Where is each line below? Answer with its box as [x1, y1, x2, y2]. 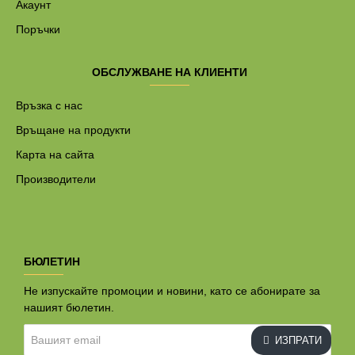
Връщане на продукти [16, 124, 131, 137]
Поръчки [16, 23, 60, 36]
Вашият [23, 325, 63, 338]
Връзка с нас [16, 99, 82, 113]
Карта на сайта [16, 148, 94, 162]
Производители [16, 173, 96, 186]
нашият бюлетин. [24, 301, 114, 315]
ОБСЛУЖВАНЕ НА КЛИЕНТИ [92, 66, 247, 79]
